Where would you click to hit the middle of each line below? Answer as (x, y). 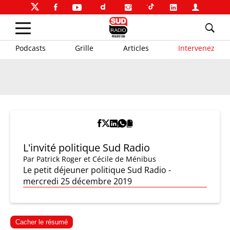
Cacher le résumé (42, 222)
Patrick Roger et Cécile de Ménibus (96, 159)
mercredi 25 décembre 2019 (78, 181)
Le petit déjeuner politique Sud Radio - (97, 170)
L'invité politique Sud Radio (87, 148)
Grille (84, 48)
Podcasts (31, 48)
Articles (136, 48)
